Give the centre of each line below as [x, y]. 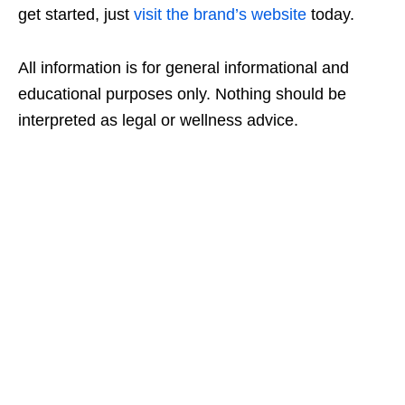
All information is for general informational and [184, 68]
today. [330, 15]
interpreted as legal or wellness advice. [158, 121]
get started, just [76, 15]
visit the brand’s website [220, 15]
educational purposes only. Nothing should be [182, 94]
